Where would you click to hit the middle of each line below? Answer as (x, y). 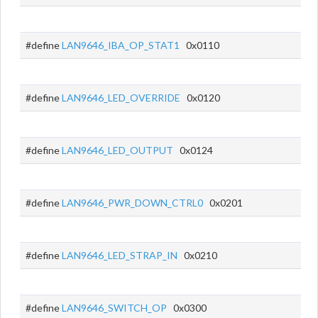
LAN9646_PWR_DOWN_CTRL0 (132, 203)
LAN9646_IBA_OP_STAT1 (121, 45)
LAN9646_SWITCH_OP (114, 308)
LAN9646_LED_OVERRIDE (121, 98)
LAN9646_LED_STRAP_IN (120, 255)
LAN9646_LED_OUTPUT (117, 150)
